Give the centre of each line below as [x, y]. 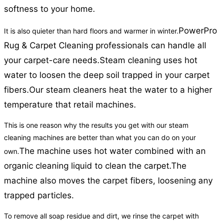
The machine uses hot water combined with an [112, 151]
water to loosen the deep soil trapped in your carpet [107, 75]
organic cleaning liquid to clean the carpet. [88, 166]
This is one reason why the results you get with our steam [96, 125]
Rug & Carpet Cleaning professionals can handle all [105, 46]
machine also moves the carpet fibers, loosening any [108, 181]
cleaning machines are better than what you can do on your [100, 138]
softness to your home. [50, 9]
